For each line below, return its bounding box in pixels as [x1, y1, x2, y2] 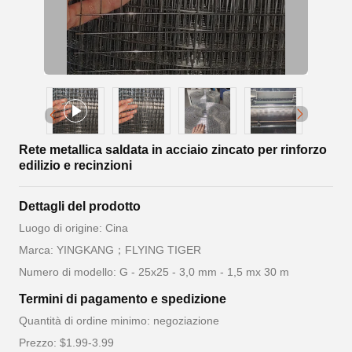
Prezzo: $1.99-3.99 [19, 336, 114, 350]
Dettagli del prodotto [19, 200, 141, 214]
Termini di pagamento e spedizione [19, 292, 226, 306]
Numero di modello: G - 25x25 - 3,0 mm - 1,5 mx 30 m [19, 266, 289, 279]
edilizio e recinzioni [19, 159, 132, 173]
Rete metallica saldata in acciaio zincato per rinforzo [19, 143, 327, 157]
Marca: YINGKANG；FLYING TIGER [19, 244, 201, 257]
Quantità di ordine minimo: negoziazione [19, 314, 219, 328]
